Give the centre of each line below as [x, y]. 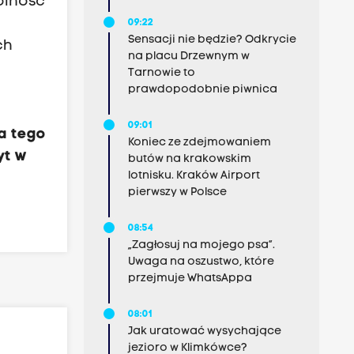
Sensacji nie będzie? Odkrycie [212, 40]
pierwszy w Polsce [177, 192]
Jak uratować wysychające [204, 331]
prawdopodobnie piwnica [202, 90]
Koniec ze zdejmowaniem [199, 143]
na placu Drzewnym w [188, 56]
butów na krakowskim [189, 159]
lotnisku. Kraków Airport [194, 176]
